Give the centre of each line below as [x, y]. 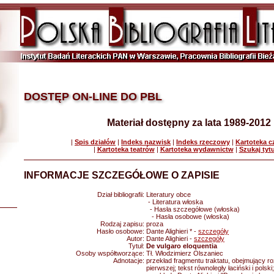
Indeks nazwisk [146, 142]
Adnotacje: [130, 261]
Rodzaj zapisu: [123, 224]
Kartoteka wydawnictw [197, 149]
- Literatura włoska [175, 202]
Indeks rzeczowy [203, 142]
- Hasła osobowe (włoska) [188, 217]
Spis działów [95, 142]
